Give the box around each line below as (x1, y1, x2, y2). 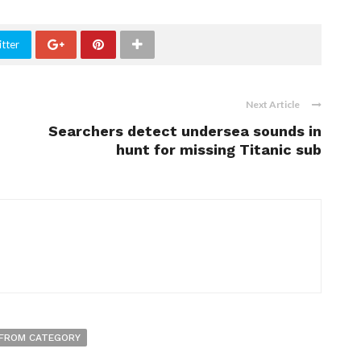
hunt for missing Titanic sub (116, 141, 322, 158)
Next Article (246, 98, 300, 110)
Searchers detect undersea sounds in (48, 122, 322, 139)
